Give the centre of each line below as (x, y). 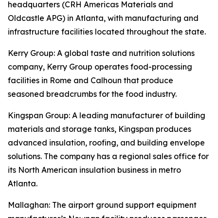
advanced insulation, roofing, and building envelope (106, 143)
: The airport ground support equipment (123, 205)
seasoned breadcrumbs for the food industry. (93, 94)
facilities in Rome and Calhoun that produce (91, 80)
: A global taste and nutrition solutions (124, 53)
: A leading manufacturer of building (137, 115)
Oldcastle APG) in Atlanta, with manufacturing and (103, 18)
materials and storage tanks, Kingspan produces (100, 129)
